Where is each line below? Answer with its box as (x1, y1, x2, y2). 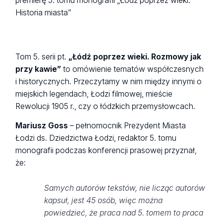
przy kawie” (15, 64, 63, 74)
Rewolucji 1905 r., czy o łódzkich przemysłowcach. (15, 102, 196, 111)
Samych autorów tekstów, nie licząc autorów (44, 183, 205, 193)
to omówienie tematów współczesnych (63, 64, 204, 74)
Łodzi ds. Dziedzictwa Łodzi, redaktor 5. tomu (15, 133, 177, 143)
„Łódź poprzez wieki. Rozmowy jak (66, 52, 202, 62)
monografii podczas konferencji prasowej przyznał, (15, 146, 197, 156)
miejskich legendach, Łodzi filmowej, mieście (15, 89, 173, 99)
